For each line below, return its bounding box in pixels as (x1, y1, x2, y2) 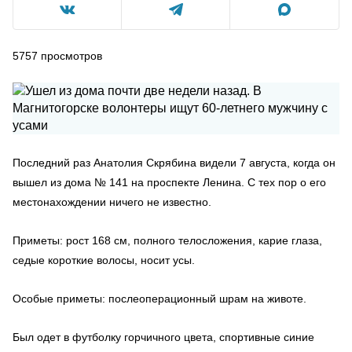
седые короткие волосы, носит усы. (13, 254, 195, 266)
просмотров (41, 49, 102, 62)
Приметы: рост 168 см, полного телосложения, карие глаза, (13, 234, 322, 247)
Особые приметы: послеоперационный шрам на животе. (13, 292, 306, 305)
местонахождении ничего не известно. (13, 196, 211, 208)
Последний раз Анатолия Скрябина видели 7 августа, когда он (13, 156, 335, 169)
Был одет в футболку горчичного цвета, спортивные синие (13, 331, 314, 343)
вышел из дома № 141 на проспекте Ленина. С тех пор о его (13, 176, 326, 189)
